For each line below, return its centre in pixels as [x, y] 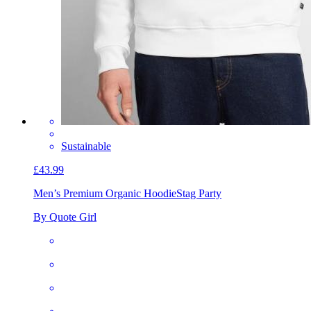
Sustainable [86, 146]
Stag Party [199, 194]
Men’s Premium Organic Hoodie [105, 194]
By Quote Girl [65, 217]
